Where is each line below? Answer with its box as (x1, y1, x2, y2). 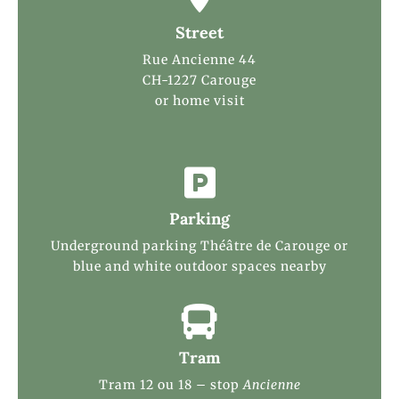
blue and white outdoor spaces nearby (72, 257, 327, 274)
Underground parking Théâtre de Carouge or (51, 237, 348, 254)
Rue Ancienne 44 (142, 51, 256, 68)
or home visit (154, 92, 245, 109)
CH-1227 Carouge (142, 71, 256, 88)
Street (175, 21, 224, 43)
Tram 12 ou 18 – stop (98, 376, 243, 393)
